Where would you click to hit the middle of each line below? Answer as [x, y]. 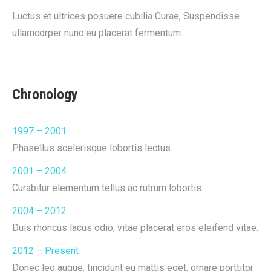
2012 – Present [45, 251]
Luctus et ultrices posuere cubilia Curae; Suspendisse [126, 16]
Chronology [45, 94]
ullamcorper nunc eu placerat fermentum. [97, 33]
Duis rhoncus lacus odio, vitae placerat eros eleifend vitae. [135, 228]
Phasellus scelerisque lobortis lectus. [92, 148]
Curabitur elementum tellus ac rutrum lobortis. [108, 188]
